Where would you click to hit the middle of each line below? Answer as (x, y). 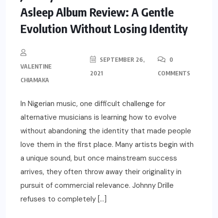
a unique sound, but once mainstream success (99, 158)
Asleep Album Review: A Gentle (97, 11)
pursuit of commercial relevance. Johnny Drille (97, 185)
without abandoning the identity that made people (106, 131)
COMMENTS (174, 73)
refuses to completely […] (64, 199)
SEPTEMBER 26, (121, 59)
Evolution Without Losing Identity (104, 28)
